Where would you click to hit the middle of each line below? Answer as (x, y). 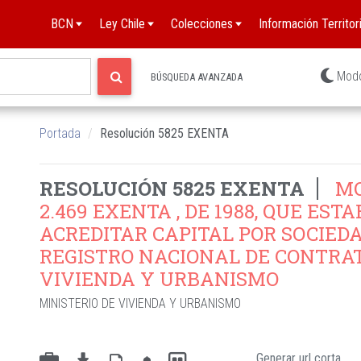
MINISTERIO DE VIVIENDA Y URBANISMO (140, 303)
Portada (60, 133)
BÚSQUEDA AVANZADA (197, 77)
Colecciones (202, 24)
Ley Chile (122, 24)
